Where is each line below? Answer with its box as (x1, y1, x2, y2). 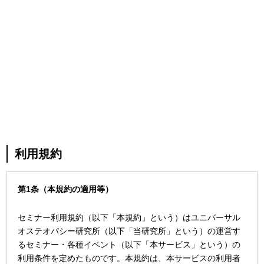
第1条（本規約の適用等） (18, 184, 114, 194)
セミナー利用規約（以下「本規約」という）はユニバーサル (18, 212, 241, 222)
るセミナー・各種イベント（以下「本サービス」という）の (18, 239, 241, 249)
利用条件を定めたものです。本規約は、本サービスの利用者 (18, 253, 241, 263)
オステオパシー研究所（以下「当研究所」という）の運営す (18, 226, 241, 236)
